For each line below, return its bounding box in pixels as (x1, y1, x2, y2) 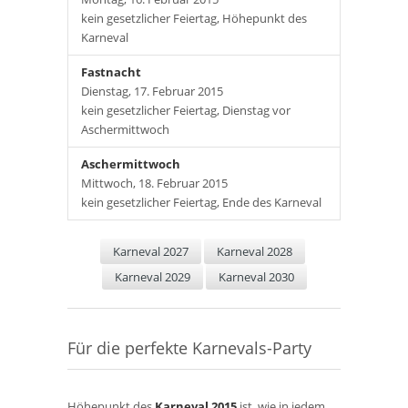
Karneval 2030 (218, 269, 294, 285)
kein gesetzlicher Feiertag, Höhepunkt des (81, 10, 307, 26)
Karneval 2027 (113, 243, 189, 260)
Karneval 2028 (217, 243, 292, 260)
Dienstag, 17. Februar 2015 (81, 83, 223, 99)
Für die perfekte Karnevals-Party (67, 337, 311, 359)
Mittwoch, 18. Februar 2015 (81, 175, 228, 191)
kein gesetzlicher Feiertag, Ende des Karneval (81, 194, 321, 210)
